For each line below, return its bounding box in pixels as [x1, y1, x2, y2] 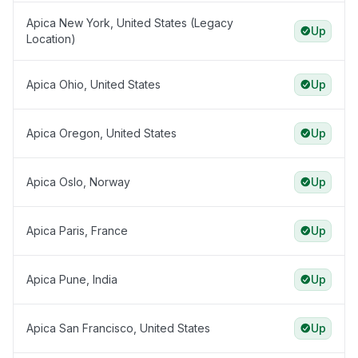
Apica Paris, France [26, 224, 128, 238]
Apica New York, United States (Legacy [26, 16, 233, 30]
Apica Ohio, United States [26, 78, 161, 92]
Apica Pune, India [26, 272, 117, 287]
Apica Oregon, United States [26, 126, 177, 141]
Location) [26, 32, 76, 46]
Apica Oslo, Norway [26, 175, 130, 189]
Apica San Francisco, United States [26, 321, 210, 336]
